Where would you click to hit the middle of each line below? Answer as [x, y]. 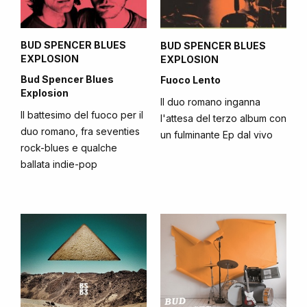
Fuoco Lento [191, 80]
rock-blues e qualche [69, 148]
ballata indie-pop [59, 164]
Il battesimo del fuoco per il [82, 115]
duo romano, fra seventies [80, 132]
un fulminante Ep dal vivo [217, 135]
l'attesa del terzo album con [223, 118]
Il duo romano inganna [210, 102]
